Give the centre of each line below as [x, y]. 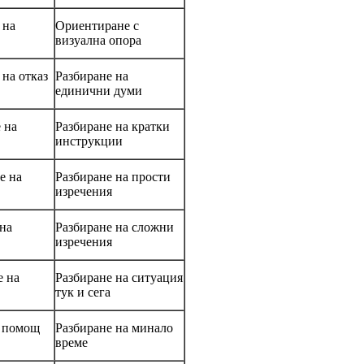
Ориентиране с [97, 25]
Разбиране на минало [114, 327]
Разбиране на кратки [113, 126]
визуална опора [98, 40]
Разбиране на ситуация [119, 277]
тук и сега [83, 292]
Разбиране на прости [113, 176]
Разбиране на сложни [115, 227]
